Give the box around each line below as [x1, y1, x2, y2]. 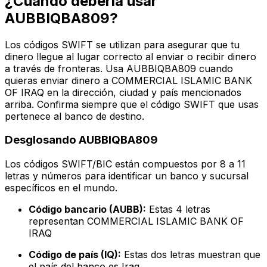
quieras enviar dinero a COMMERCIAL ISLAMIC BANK [5, 74, 252, 86]
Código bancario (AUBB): [29, 203, 146, 216]
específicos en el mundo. [5, 182, 117, 194]
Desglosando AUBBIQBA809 [5, 133, 158, 147]
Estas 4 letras [146, 203, 210, 216]
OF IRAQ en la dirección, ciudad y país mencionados [5, 86, 241, 98]
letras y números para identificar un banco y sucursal [5, 170, 249, 182]
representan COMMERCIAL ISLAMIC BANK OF [29, 215, 244, 228]
